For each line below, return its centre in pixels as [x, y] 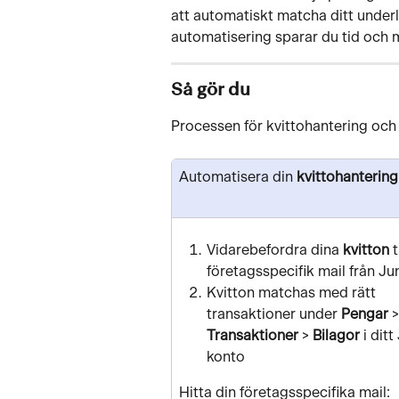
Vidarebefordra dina [275, 251]
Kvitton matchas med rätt [293, 293]
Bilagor [336, 336]
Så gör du [211, 91]
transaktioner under [274, 315]
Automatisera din [238, 178]
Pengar [365, 315]
